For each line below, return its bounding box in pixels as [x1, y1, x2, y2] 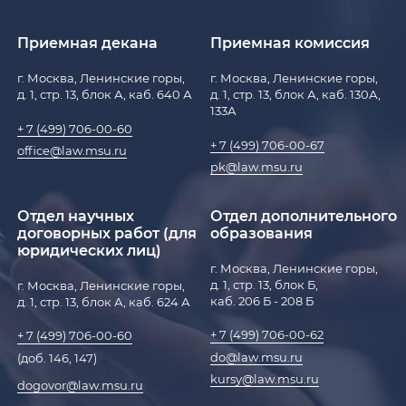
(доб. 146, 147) [17, 350, 98, 365]
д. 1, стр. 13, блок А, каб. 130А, [210, 87, 382, 102]
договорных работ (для [17, 224, 198, 242]
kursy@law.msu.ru [210, 372, 320, 387]
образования [210, 224, 314, 242]
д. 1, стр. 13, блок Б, [210, 277, 319, 293]
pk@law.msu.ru [210, 159, 304, 174]
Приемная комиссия [210, 34, 371, 52]
